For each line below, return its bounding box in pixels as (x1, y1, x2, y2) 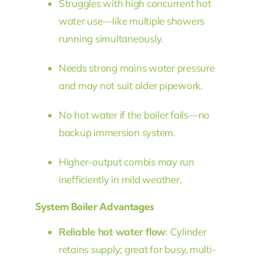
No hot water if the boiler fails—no (58, 108, 210, 121)
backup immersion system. (58, 126, 176, 139)
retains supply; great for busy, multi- (58, 242, 216, 255)
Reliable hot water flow (58, 225, 166, 238)
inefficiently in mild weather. (58, 173, 182, 186)
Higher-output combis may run (58, 155, 194, 168)
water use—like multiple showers (58, 14, 205, 27)
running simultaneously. (58, 32, 164, 45)
